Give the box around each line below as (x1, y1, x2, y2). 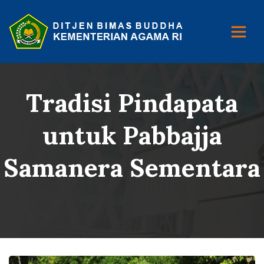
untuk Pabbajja (42, 119, 222, 151)
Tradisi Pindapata (26, 87, 238, 119)
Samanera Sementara (4, 151, 260, 184)
